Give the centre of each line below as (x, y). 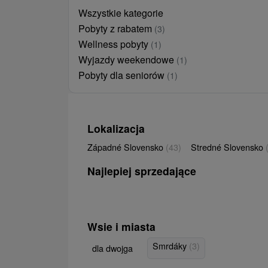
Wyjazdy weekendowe (127, 60)
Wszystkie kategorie (121, 13)
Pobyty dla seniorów (123, 75)
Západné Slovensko (127, 147)
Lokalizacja (116, 129)
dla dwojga (112, 248)
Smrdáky (171, 246)
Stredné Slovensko (228, 147)
